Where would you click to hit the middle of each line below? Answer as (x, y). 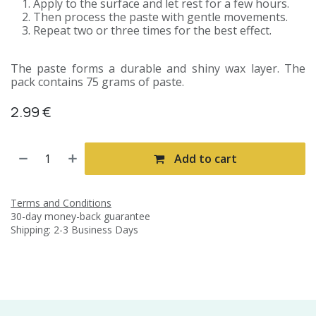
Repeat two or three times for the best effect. (152, 30)
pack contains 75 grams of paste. (97, 81)
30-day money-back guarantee (80, 216)
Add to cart (204, 158)
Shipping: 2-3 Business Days (74, 229)
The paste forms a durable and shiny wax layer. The (158, 68)
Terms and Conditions (61, 202)
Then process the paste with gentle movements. (160, 17)
